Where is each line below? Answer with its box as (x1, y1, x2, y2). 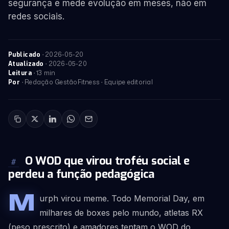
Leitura (8, 69, 32, 77)
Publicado (8, 51, 41, 59)
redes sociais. (8, 11, 64, 21)
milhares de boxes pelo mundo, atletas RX (39, 208, 203, 218)
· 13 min (32, 68, 56, 77)
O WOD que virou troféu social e (22, 153, 190, 168)
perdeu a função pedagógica (8, 167, 155, 181)
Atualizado (8, 60, 44, 68)
